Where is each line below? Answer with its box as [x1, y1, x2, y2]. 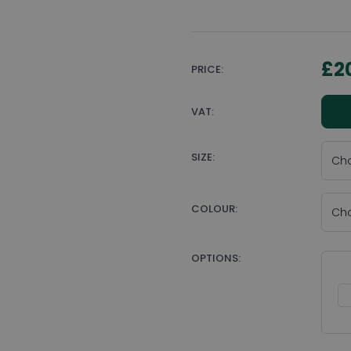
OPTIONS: [191, 251, 241, 266]
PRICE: [191, 62, 223, 77]
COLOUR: [191, 201, 237, 216]
